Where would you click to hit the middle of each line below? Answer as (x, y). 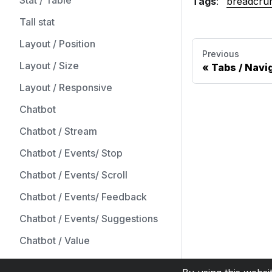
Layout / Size (49, 66)
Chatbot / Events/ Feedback (83, 197)
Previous (221, 54)
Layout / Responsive (66, 87)
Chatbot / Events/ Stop (71, 153)
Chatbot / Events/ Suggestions (89, 219)
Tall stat (37, 22)
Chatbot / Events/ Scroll (73, 175)
